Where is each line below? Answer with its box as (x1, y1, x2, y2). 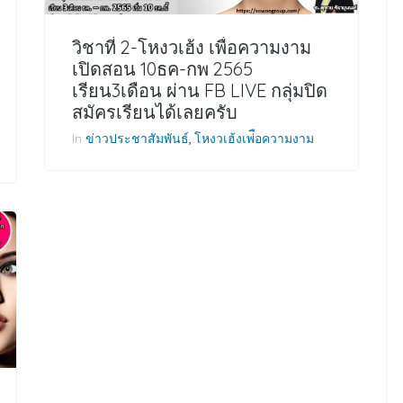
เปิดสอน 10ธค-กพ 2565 (72, 58, 253, 80)
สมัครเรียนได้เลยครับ (72, 101, 237, 123)
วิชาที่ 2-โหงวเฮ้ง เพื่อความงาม (72, 36, 311, 58)
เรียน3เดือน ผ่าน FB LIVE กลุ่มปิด (72, 79, 327, 102)
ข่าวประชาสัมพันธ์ (85, 130, 189, 147)
